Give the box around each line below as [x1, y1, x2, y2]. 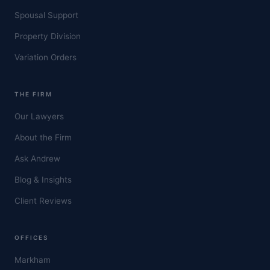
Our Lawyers [14, 111, 64, 121]
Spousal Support [14, 10, 78, 20]
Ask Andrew [14, 153, 60, 163]
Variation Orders [14, 52, 77, 62]
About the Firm [14, 132, 72, 142]
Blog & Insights [14, 174, 72, 184]
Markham [14, 254, 51, 265]
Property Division [14, 31, 81, 41]
